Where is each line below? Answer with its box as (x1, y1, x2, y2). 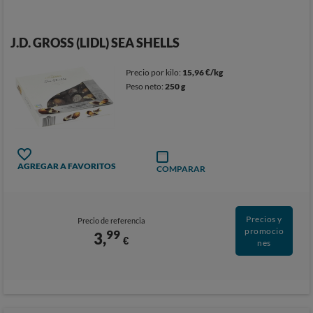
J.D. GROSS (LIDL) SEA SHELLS (10, 35, 180, 50)
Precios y (246, 214, 282, 224)
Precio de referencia (77, 216, 145, 225)
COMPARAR (156, 163, 205, 174)
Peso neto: (126, 81, 166, 92)
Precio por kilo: (126, 67, 183, 78)
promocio (245, 226, 284, 236)
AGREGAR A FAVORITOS (17, 161, 116, 171)
